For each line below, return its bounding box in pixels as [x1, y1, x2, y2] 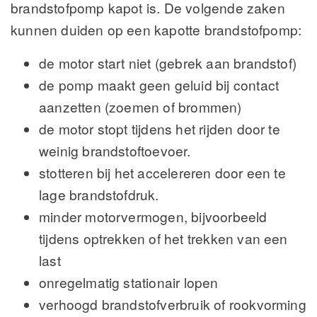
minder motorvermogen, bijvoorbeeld [39, 207, 267, 226]
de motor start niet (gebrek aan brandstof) [39, 53, 297, 73]
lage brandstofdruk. [39, 185, 159, 204]
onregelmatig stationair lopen [39, 272, 219, 292]
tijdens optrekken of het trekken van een [39, 229, 288, 248]
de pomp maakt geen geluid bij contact [39, 75, 279, 95]
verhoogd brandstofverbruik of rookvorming [39, 294, 306, 314]
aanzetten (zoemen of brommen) [39, 97, 242, 117]
